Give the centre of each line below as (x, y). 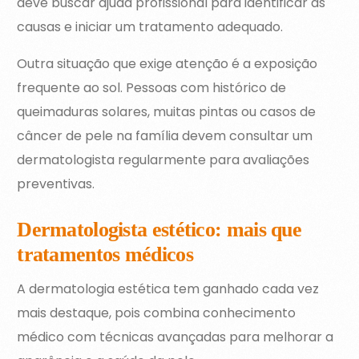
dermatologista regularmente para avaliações (163, 160)
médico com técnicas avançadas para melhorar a (175, 337)
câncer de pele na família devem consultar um (165, 136)
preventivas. (56, 184)
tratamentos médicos (105, 255)
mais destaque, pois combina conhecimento (157, 313)
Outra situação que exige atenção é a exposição (167, 64)
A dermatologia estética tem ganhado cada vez (168, 289)
